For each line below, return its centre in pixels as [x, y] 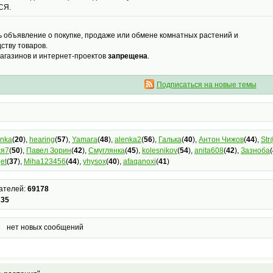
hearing [42, 140]
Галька [170, 140]
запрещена [128, 56]
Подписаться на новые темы [206, 85]
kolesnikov [159, 151]
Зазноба [255, 151]
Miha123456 [44, 162]
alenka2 [128, 140]
